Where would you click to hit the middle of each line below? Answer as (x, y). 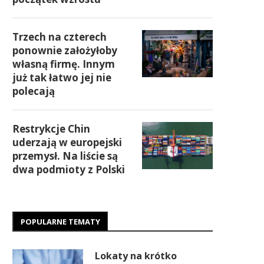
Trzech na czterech (60, 37)
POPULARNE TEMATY (60, 222)
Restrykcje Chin (51, 129)
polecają (34, 91)
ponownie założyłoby (65, 50)
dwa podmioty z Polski (69, 169)
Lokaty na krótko (136, 256)
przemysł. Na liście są (65, 156)
